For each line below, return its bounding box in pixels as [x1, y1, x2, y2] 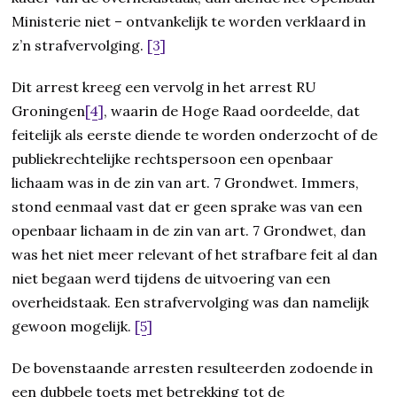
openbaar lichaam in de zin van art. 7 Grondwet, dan [12, 222, 367, 240]
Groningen [12, 102, 86, 121]
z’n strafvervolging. [12, 36, 148, 55]
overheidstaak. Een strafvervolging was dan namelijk [12, 293, 370, 312]
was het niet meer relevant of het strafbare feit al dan [12, 245, 378, 264]
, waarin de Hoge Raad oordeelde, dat [104, 102, 361, 121]
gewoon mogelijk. [12, 317, 136, 336]
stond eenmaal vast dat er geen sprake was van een [12, 198, 363, 216]
